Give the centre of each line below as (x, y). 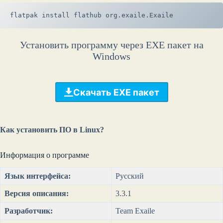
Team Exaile (135, 211)
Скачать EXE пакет (116, 92)
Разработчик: (29, 211)
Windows (111, 56)
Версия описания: (37, 193)
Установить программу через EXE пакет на (111, 45)
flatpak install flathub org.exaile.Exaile (92, 15)
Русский (130, 176)
